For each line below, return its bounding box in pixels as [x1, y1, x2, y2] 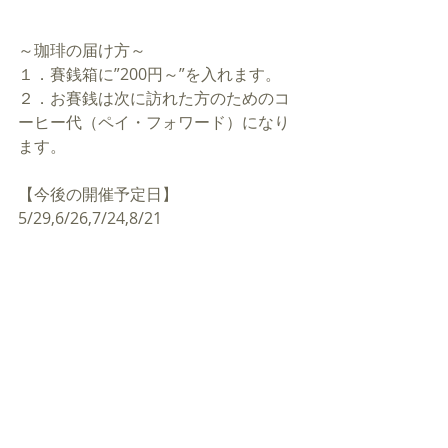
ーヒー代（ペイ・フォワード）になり [18, 111, 290, 133]
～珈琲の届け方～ [18, 39, 146, 61]
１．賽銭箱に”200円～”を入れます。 [18, 63, 281, 85]
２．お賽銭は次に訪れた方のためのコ [18, 87, 290, 109]
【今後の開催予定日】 [18, 183, 178, 205]
